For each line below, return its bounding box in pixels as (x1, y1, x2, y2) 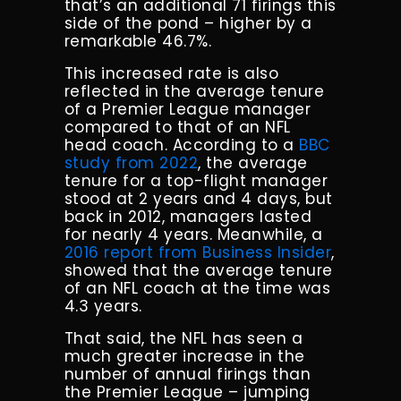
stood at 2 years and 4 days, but (64, 188, 333, 210)
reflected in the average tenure (64, 81, 325, 103)
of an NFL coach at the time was (64, 277, 331, 300)
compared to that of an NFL (64, 116, 291, 139)
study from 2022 (64, 152, 199, 175)
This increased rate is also (64, 63, 279, 85)
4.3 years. (64, 295, 142, 318)
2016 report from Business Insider (64, 242, 332, 264)
